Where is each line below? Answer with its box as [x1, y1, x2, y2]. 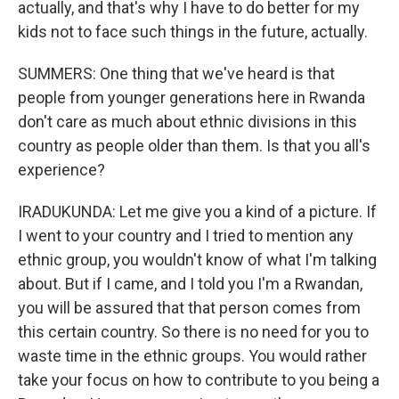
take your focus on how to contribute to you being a [18, 370, 379, 389]
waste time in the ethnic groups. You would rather [18, 346, 367, 365]
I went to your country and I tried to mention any [18, 226, 354, 245]
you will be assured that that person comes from [18, 298, 361, 317]
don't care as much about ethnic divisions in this [18, 112, 357, 131]
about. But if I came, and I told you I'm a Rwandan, [18, 274, 362, 293]
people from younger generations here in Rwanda [18, 88, 365, 107]
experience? [18, 160, 105, 179]
